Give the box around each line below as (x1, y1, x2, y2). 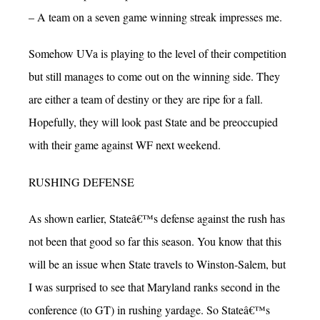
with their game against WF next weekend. (29, 137, 221, 153)
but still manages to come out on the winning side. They (29, 69, 280, 84)
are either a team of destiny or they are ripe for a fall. (29, 91, 263, 107)
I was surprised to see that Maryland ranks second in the (29, 279, 280, 294)
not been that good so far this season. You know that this (29, 233, 281, 249)
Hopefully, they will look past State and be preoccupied (29, 114, 278, 130)
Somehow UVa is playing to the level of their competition (29, 46, 286, 61)
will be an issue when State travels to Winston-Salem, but (29, 256, 286, 271)
